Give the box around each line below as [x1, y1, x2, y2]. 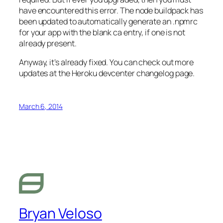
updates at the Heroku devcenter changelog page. [19, 67, 195, 79]
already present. [19, 37, 77, 49]
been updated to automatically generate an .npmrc [19, 15, 198, 27]
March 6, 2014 [19, 102, 63, 111]
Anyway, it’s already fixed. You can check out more [19, 56, 194, 68]
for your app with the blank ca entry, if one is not [19, 26, 185, 38]
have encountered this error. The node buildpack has [19, 4, 203, 16]
